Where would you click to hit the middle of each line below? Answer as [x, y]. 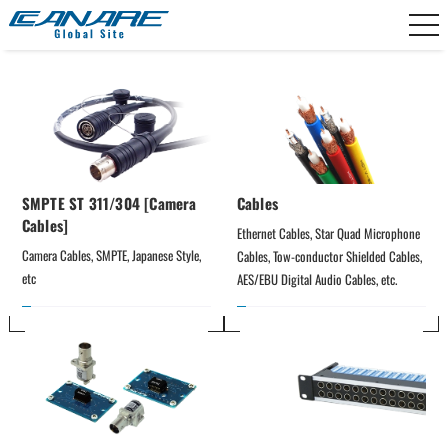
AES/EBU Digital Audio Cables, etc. [316, 278]
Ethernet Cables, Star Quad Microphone [329, 232]
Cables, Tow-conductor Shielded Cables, [330, 255]
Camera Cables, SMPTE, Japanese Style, [112, 254]
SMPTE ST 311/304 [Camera [109, 202]
